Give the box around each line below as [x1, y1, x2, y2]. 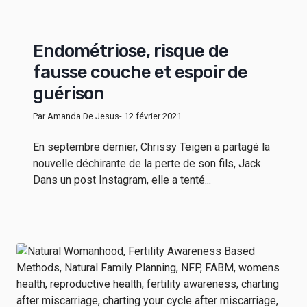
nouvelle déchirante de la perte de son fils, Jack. [33, 156, 263, 170]
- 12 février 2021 [119, 110, 182, 121]
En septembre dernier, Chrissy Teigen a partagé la [33, 140, 270, 153]
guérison [33, 82, 105, 104]
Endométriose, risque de [33, 40, 228, 62]
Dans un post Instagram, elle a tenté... [33, 173, 211, 186]
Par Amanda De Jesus [33, 110, 119, 121]
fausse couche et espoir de [33, 61, 247, 83]
